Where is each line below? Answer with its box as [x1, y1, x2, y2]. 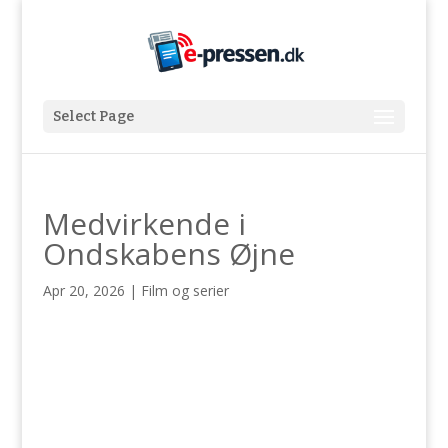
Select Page [52, 108, 134, 125]
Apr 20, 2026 [42, 281, 125, 300]
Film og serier [140, 281, 229, 300]
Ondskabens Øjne [42, 233, 295, 274]
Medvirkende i [42, 203, 246, 244]
